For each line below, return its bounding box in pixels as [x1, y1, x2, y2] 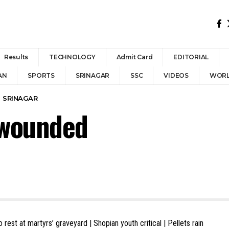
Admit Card [116, 53, 153, 61]
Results [4, 53, 29, 61]
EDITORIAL [173, 53, 209, 61]
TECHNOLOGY [49, 53, 96, 61]
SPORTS [28, 72, 55, 79]
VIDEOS [164, 72, 189, 79]
